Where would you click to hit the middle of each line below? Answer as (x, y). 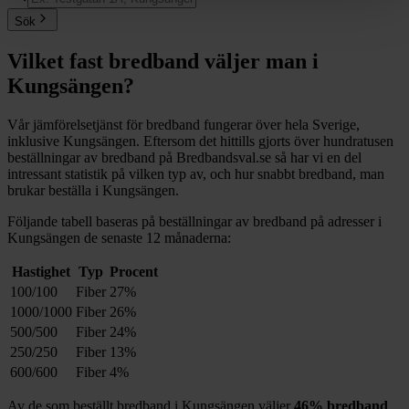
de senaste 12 (121, 237)
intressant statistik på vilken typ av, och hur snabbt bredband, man (196, 173)
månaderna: (198, 237)
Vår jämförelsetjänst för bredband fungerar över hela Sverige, (184, 124)
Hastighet (41, 271)
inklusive (35, 141)
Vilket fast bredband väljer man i (163, 61)
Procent (134, 271)
